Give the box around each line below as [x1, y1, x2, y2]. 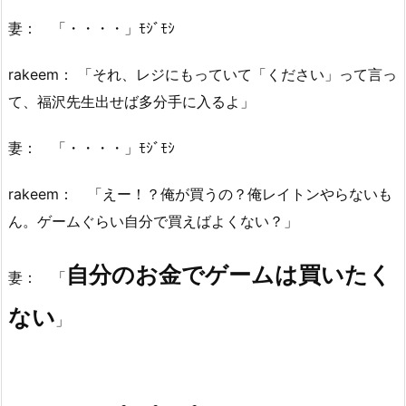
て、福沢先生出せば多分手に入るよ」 [8, 92, 255, 111]
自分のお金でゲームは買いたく [66, 260, 391, 288]
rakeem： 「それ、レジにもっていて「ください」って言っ [8, 65, 397, 84]
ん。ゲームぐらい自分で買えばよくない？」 [8, 211, 298, 230]
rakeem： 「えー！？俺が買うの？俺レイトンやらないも [8, 184, 392, 203]
